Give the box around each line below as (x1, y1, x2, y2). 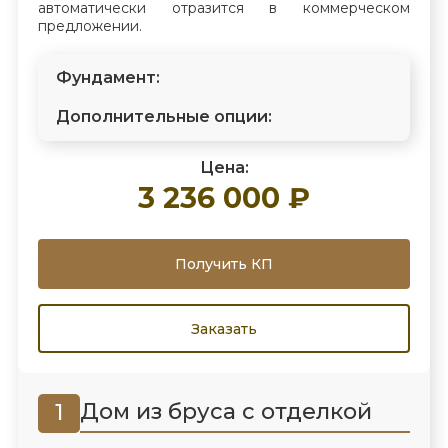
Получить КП (175, 254, 273, 273)
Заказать (191, 319, 257, 338)
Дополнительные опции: (55, 107, 272, 127)
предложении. (37, 16, 142, 35)
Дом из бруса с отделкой (79, 398, 372, 426)
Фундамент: (55, 67, 160, 87)
